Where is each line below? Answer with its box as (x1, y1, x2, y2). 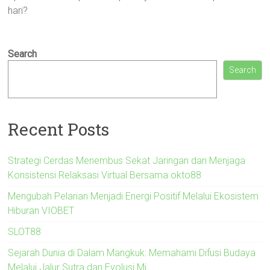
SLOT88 (8, 225, 42, 237)
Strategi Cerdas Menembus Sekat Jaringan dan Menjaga (8, 154, 246, 166)
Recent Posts (8, 118, 110, 140)
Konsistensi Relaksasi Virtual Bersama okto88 (8, 169, 202, 181)
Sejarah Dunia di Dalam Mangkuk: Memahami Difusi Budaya (8, 246, 256, 259)
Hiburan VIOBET (8, 204, 75, 216)
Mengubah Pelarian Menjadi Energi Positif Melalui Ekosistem (8, 190, 259, 202)
